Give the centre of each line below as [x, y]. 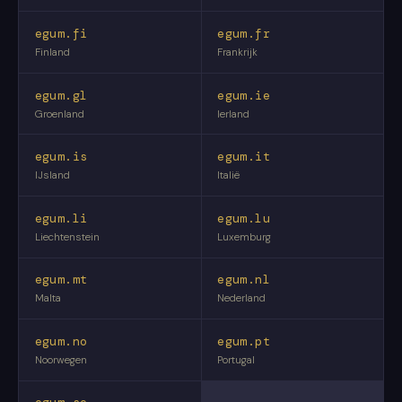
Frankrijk [238, 52]
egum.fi [61, 33]
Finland [52, 52]
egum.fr [244, 33]
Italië [229, 176]
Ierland [234, 114]
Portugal [236, 360]
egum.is [61, 157]
